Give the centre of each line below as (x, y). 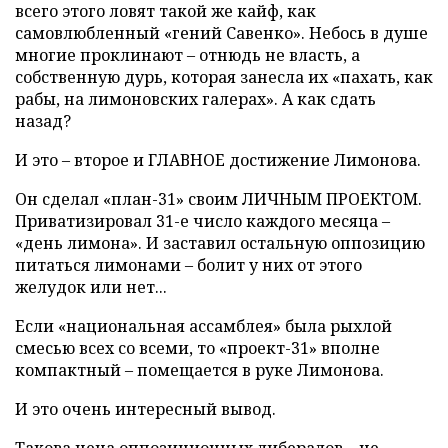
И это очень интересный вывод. (145, 409)
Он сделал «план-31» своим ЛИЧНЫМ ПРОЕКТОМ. (218, 199)
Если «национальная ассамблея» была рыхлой (203, 326)
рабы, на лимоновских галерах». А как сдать (195, 99)
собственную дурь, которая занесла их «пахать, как (224, 77)
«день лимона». (80, 243)
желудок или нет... (91, 287)
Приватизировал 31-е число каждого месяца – (202, 221)
